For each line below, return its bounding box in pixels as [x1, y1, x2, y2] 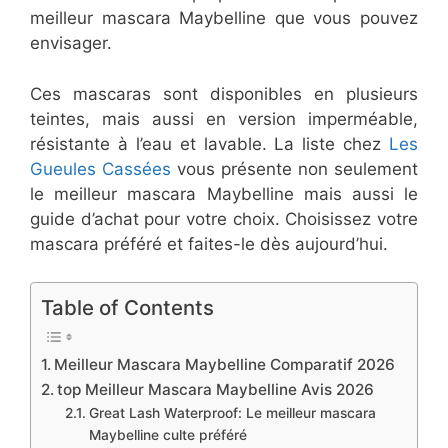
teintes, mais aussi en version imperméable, [30, 108, 418, 129]
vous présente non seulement [171, 158, 418, 179]
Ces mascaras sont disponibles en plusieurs [30, 83, 418, 104]
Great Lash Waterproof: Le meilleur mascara [88, 405, 376, 422]
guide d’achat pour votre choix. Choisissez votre [30, 208, 418, 229]
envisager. [30, 33, 112, 54]
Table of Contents [41, 295, 214, 321]
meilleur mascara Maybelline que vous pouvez [30, 8, 418, 29]
